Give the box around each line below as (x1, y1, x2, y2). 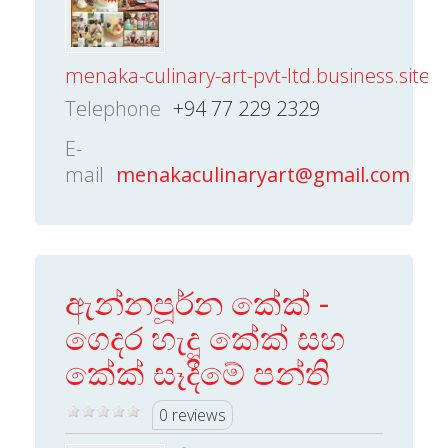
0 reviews (159, 404, 226, 426)
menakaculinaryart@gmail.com (116, 161, 410, 188)
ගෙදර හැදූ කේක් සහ (65, 316, 345, 359)
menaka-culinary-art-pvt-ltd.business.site (65, 62, 430, 89)
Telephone (65, 95, 161, 122)
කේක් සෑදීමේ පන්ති (65, 351, 330, 394)
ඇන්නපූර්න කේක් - (65, 281, 329, 324)
